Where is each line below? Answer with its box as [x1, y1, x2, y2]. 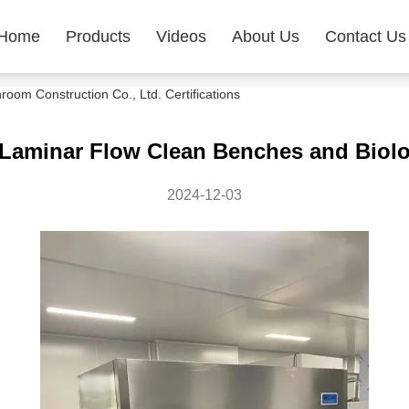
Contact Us [325, 27, 406, 46]
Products [66, 27, 131, 46]
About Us [232, 27, 299, 46]
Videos [156, 27, 206, 46]
